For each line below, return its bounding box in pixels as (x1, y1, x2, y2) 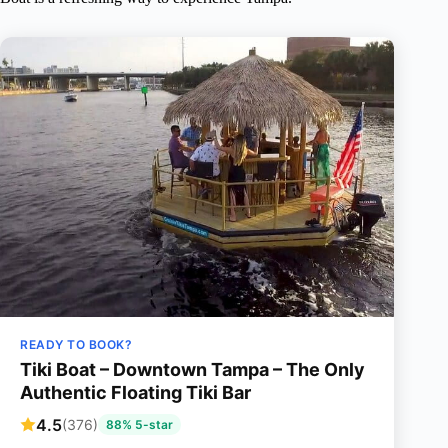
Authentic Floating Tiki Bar (20, 382, 251, 404)
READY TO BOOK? (20, 337, 132, 353)
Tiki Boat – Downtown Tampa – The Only (20, 359, 365, 381)
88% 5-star (106, 417, 173, 433)
